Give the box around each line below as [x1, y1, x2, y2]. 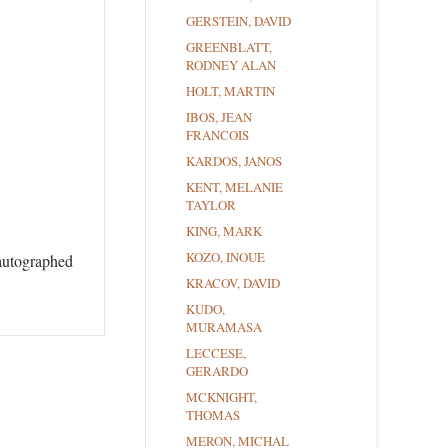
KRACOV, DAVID [186, 274, 280, 293]
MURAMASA [186, 318, 262, 337]
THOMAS [186, 406, 240, 425]
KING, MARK [186, 222, 262, 241]
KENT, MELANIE [186, 178, 283, 197]
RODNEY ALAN [186, 56, 276, 75]
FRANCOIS [186, 126, 249, 145]
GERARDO [186, 362, 248, 381]
